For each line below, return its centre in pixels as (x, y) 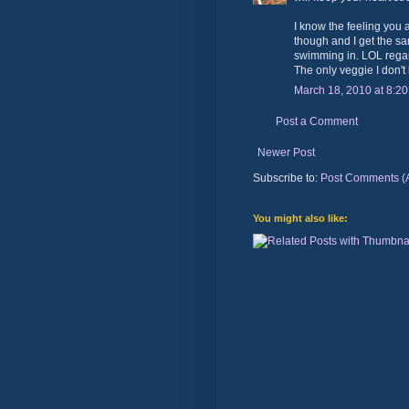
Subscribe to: (287, 178)
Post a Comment (317, 121)
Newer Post (286, 152)
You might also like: (300, 218)
